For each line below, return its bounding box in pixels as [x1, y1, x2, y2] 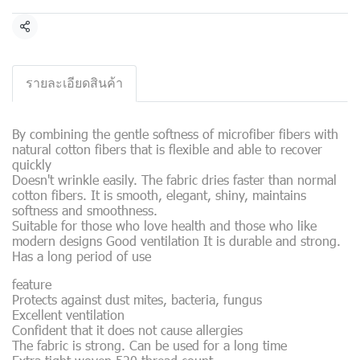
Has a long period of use [12, 247, 151, 264]
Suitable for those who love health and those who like [12, 217, 317, 234]
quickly [12, 156, 51, 173]
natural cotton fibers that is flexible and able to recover [12, 141, 322, 157]
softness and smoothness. [12, 202, 157, 219]
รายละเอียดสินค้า [26, 76, 123, 90]
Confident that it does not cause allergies [12, 321, 243, 338]
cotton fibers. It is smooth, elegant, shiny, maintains [12, 186, 306, 203]
